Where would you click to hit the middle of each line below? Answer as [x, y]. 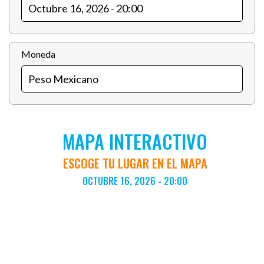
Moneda [38, 54]
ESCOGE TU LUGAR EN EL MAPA [135, 163]
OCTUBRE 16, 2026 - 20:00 [135, 181]
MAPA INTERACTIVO [135, 141]
